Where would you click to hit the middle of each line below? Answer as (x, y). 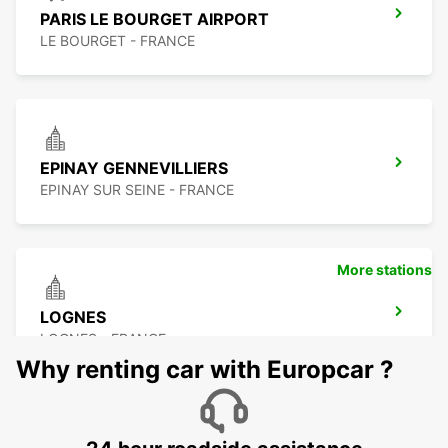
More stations (384, 270)
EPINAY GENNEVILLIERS (134, 168)
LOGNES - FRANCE (103, 339)
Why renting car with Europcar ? (205, 370)
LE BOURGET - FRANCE (117, 41)
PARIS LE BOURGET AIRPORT (154, 19)
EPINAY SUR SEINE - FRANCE (137, 190)
